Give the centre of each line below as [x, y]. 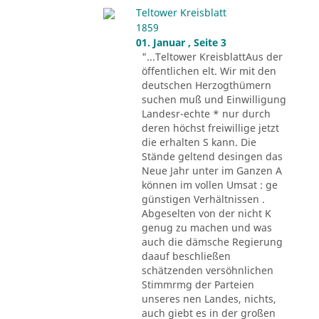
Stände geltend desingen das [212, 157]
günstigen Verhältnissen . [203, 199]
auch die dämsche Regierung [212, 242]
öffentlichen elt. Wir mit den [209, 71]
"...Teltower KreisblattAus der [212, 57]
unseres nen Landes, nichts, [209, 299]
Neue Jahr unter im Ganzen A [211, 171]
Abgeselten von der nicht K [206, 214]
